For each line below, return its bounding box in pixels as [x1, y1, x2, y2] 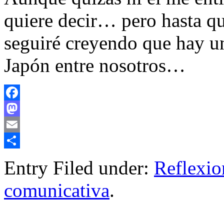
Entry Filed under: [4, 157, 154, 179]
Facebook [4, 104, 35, 113]
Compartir [4, 152, 36, 161]
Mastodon [4, 120, 35, 129]
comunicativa [4, 179, 109, 201]
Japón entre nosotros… [4, 54, 185, 76]
